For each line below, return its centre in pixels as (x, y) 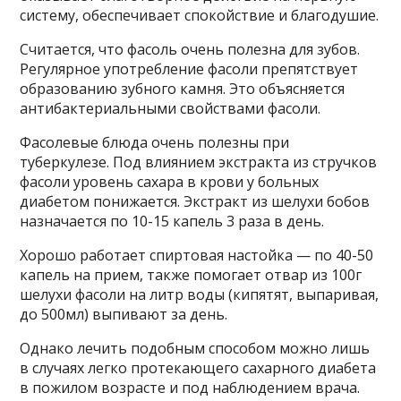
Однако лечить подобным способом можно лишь (195, 348)
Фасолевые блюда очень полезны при (155, 142)
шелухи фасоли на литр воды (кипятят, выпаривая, (200, 294)
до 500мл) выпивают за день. (124, 314)
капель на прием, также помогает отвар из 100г (191, 275)
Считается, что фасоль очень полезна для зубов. (190, 49)
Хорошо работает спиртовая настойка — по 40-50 (197, 255)
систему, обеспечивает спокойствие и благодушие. (200, 15)
